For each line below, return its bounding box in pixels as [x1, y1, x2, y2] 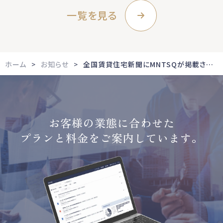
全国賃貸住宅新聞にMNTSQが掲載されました [206, 59, 213, 70]
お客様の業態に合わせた [48, 114, 175, 131]
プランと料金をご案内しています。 [20, 129, 203, 146]
